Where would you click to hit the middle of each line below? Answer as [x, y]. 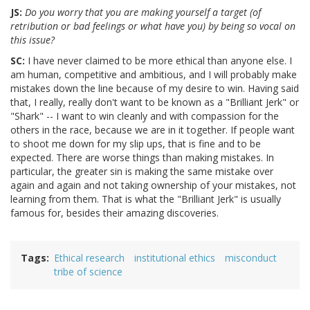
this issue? [33, 40]
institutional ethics [175, 258]
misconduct [251, 258]
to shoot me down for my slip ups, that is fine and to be [136, 144]
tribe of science [88, 272]
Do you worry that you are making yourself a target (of [143, 12]
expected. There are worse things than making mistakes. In [142, 158]
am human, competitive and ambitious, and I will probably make [154, 75]
